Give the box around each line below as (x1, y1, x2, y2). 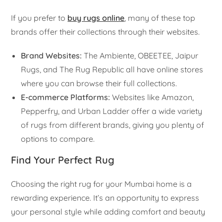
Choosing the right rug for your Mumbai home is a (11, 178, 192, 189)
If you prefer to (11, 12, 68, 23)
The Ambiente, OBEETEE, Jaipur (82, 50, 199, 60)
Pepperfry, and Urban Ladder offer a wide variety (21, 106, 203, 116)
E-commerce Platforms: (21, 92, 111, 102)
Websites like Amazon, (110, 92, 194, 102)
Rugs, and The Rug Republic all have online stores (21, 64, 204, 74)
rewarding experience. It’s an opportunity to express (11, 192, 200, 203)
